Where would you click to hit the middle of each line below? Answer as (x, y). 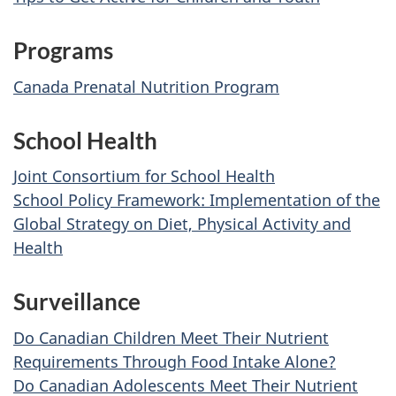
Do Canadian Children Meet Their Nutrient (171, 337)
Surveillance (77, 301)
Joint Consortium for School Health (144, 176)
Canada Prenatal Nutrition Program (146, 86)
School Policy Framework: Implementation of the (197, 200)
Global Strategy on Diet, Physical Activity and (182, 224)
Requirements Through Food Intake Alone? (175, 361)
